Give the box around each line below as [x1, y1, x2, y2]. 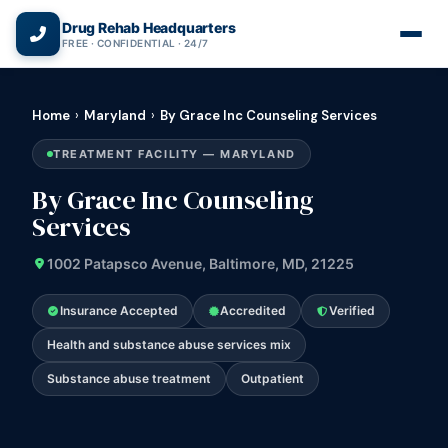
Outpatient [241, 371, 304, 386]
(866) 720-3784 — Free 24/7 [138, 9, 326, 25]
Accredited [220, 303, 286, 318]
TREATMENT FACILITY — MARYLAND [53, 147, 296, 161]
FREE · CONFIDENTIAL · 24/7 [62, 36, 209, 49]
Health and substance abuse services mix [47, 337, 291, 352]
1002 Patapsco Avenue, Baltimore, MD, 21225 [47, 255, 354, 272]
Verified [328, 303, 375, 318]
